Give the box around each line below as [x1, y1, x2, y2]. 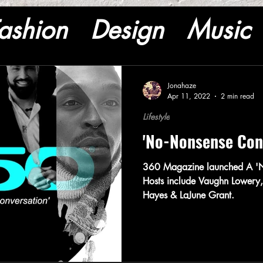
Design [90, 14, 163, 46]
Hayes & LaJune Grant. [180, 189, 234, 201]
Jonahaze [167, 80, 196, 90]
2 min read [221, 91, 254, 101]
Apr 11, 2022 [167, 91, 210, 101]
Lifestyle [143, 111, 170, 122]
